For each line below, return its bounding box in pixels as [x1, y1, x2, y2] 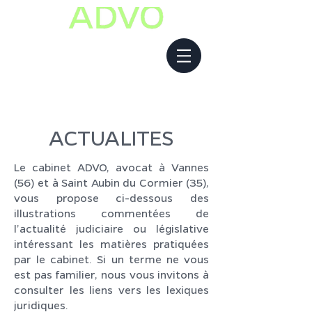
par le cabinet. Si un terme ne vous [14, 252, 209, 266]
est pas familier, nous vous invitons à [14, 267, 209, 281]
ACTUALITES [49, 123, 174, 151]
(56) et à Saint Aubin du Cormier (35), [14, 175, 209, 189]
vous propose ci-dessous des [14, 191, 209, 205]
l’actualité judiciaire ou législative [14, 221, 209, 235]
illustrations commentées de [14, 206, 209, 220]
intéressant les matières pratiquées [14, 237, 209, 251]
